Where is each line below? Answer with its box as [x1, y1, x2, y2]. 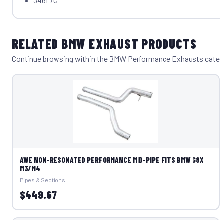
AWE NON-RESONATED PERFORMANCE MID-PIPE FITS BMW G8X [19, 155, 203, 164]
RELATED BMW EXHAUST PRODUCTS [12, 36, 197, 51]
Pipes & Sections [19, 176, 65, 183]
